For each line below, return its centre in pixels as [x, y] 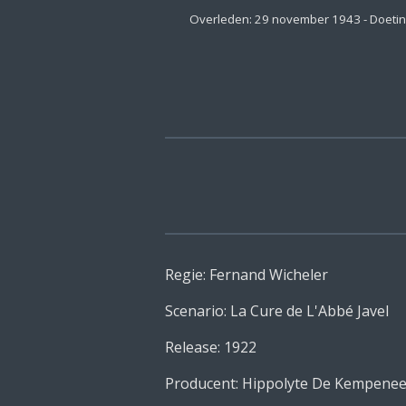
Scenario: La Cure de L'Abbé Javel [277, 310]
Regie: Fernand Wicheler [248, 274]
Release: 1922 [211, 347]
